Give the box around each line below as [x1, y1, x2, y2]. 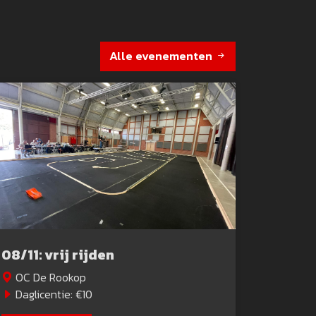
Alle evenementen [109, 47, 215, 66]
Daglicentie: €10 [13, 285, 92, 303]
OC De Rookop [13, 268, 86, 286]
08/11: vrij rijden [1, 243, 114, 265]
